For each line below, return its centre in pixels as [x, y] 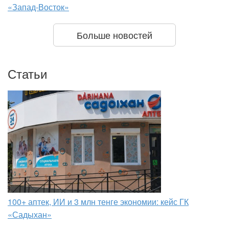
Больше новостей [114, 35]
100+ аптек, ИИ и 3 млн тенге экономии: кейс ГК [98, 202]
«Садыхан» [30, 215]
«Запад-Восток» [38, 7]
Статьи [27, 74]
